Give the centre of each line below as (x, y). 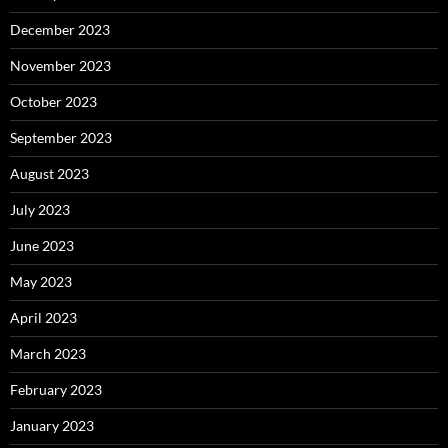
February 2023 (56, 390)
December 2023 (60, 30)
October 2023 (53, 102)
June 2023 (42, 246)
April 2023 (43, 318)
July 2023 (40, 210)
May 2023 (41, 282)
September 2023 (61, 138)
